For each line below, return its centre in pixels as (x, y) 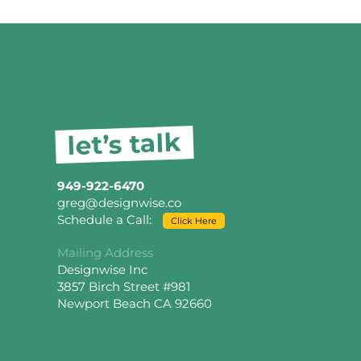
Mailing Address (105, 253)
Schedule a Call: (106, 220)
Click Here (194, 221)
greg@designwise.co (119, 203)
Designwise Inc (102, 270)
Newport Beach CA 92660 (135, 304)
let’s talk (124, 144)
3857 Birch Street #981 (124, 287)
